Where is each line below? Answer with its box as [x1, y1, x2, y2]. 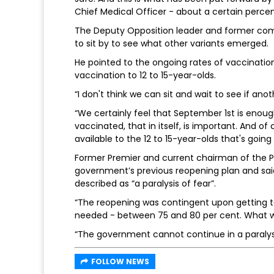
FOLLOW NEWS [91, 256, 149, 267]
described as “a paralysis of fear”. [75, 177, 216, 190]
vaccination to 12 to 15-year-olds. [75, 69, 216, 82]
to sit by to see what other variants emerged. [75, 37, 268, 50]
